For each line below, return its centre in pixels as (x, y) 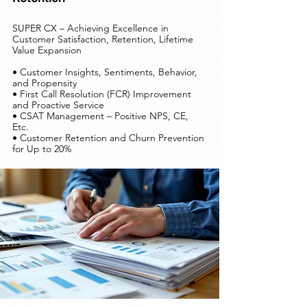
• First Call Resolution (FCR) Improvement (102, 94)
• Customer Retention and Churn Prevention (108, 138)
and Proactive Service (58, 105)
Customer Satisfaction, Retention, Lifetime (103, 39)
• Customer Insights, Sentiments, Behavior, (105, 72)
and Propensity (45, 83)
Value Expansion (47, 50)
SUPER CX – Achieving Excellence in (90, 28)
